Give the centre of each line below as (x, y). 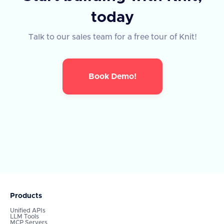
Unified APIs (28, 211)
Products (26, 196)
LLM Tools (24, 217)
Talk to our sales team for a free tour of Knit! (112, 37)
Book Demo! (112, 76)
